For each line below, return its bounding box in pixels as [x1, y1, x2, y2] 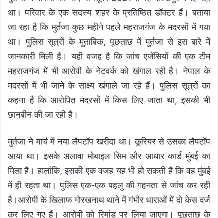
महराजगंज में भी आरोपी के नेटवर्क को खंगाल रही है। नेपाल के [8, 65, 210, 76]
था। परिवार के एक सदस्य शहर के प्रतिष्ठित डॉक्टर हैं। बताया [8, 7, 210, 18]
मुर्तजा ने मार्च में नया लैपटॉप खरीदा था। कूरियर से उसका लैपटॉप [8, 136, 210, 146]
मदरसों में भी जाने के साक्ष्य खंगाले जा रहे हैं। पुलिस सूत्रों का [8, 80, 210, 91]
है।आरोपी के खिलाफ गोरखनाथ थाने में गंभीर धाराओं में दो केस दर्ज [8, 194, 210, 205]
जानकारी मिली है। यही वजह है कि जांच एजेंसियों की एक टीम [8, 51, 210, 61]
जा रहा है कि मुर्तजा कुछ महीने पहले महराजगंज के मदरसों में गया [8, 21, 210, 32]
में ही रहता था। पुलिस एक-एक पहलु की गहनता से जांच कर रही [8, 180, 210, 190]
